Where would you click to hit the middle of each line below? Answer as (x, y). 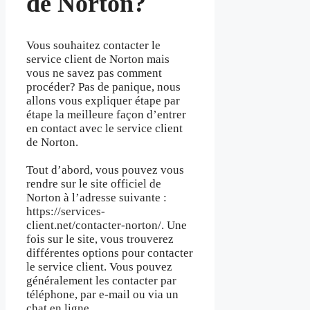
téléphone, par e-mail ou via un (102, 295)
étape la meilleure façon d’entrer (106, 114)
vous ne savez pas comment (94, 73)
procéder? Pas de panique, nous (103, 86)
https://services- (66, 212)
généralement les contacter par (101, 281)
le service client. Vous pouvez (99, 267)
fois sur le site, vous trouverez (100, 239)
